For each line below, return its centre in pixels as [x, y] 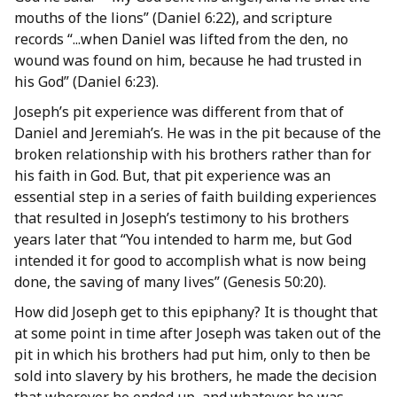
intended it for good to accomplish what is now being [190, 261]
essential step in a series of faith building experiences [195, 197]
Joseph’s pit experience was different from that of [179, 112]
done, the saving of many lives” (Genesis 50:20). [170, 282]
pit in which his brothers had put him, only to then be [192, 355]
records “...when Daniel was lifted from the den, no [181, 39]
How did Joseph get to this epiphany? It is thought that [196, 312]
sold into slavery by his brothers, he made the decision [195, 376]
